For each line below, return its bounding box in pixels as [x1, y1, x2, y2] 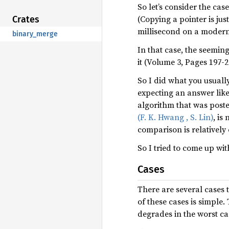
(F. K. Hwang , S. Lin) [138, 111, 213, 123]
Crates [12, 13, 39, 25]
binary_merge [12, 29, 58, 38]
